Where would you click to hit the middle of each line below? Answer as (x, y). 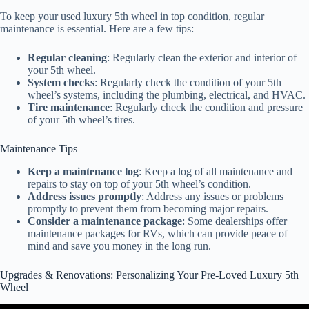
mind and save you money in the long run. (119, 246)
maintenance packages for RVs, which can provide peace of (158, 234)
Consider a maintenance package (105, 221)
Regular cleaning (67, 58)
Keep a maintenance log (83, 172)
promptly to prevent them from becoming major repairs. (148, 209)
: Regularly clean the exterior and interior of (202, 58)
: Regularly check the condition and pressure (206, 108)
